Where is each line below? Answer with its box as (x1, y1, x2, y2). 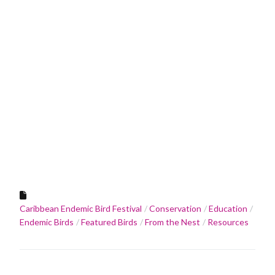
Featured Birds (81, 217, 137, 228)
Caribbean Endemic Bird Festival (20, 203, 142, 214)
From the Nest (145, 217, 200, 228)
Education (209, 203, 247, 214)
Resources (207, 217, 249, 228)
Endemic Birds (20, 217, 74, 228)
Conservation (149, 203, 201, 214)
